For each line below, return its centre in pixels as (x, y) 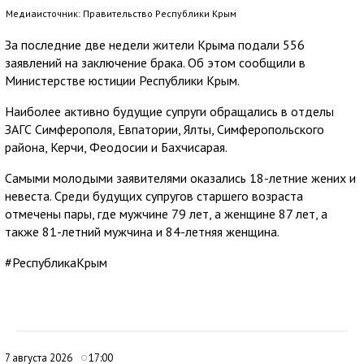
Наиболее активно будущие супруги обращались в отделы (169, 111)
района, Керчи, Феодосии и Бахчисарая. (116, 147)
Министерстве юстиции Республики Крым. (122, 80)
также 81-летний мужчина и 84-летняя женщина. (142, 231)
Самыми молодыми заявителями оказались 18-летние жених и (180, 178)
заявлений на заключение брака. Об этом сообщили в (155, 62)
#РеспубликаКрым (56, 262)
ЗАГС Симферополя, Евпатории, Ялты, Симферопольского (165, 129)
